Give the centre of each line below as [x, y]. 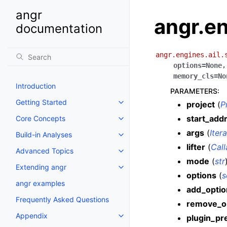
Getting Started [41, 102]
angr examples [40, 183]
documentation [59, 29]
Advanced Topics [45, 151]
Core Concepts [41, 118]
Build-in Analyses [44, 135]
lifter [196, 147]
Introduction [36, 86]
